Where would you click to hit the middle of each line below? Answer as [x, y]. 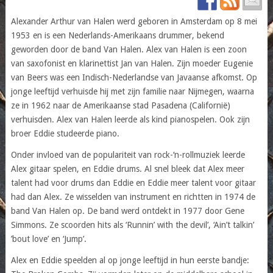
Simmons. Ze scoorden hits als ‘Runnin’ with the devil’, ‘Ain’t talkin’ [132, 225]
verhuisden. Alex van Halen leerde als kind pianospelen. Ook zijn [130, 119]
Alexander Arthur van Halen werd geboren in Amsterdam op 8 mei [134, 21]
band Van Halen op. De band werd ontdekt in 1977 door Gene [127, 211]
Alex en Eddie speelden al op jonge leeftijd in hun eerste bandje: [130, 260]
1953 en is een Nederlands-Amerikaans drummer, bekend [117, 35]
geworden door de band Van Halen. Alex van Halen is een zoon [129, 49]
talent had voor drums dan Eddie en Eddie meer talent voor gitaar [133, 183]
